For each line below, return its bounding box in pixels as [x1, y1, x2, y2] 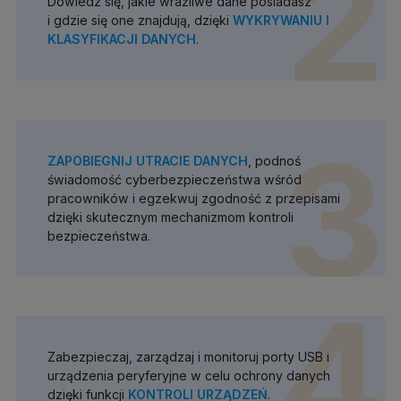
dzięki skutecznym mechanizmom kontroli [47, 209, 294, 225]
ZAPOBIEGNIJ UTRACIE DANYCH [47, 152, 248, 168]
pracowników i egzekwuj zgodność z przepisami [47, 190, 340, 206]
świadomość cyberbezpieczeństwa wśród [47, 171, 302, 187]
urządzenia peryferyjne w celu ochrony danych [47, 368, 330, 384]
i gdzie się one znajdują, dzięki [47, 13, 233, 29]
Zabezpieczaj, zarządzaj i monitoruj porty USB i [47, 349, 329, 365]
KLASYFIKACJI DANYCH [47, 31, 196, 47]
